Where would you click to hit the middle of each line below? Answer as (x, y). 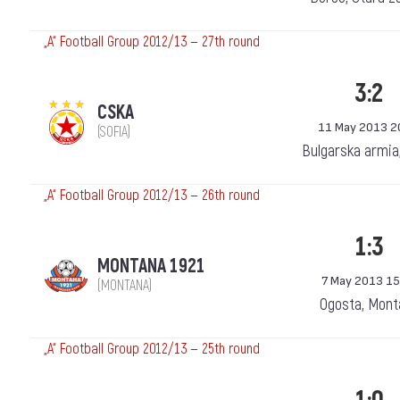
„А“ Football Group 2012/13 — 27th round (152, 42)
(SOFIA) (114, 132)
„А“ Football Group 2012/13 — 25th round (152, 349)
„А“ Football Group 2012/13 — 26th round (152, 196)
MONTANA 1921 (151, 267)
